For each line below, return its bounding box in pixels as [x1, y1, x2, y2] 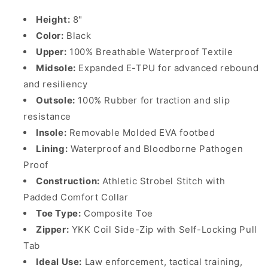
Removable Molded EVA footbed [66, 127, 215, 139]
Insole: [36, 127, 67, 139]
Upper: [36, 46, 67, 58]
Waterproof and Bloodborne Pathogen [68, 143, 243, 155]
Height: [36, 14, 71, 26]
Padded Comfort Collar [23, 191, 129, 203]
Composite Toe [81, 208, 153, 220]
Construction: [36, 175, 100, 187]
